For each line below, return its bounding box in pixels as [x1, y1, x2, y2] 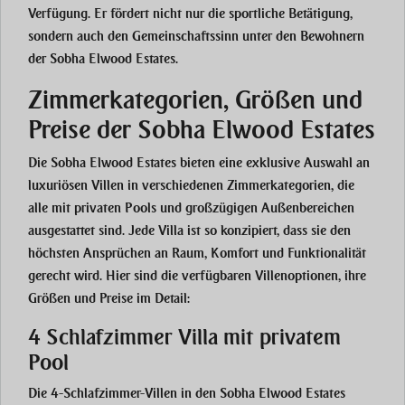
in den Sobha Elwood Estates [177, 385, 345, 402]
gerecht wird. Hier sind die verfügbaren [28, 268, 255, 285]
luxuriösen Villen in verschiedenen [28, 177, 227, 194]
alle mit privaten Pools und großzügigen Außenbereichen [28, 200, 354, 217]
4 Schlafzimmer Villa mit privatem [28, 325, 341, 351]
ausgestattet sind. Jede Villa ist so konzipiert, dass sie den [28, 222, 351, 240]
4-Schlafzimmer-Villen [51, 385, 177, 402]
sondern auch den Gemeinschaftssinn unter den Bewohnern [28, 28, 364, 45]
